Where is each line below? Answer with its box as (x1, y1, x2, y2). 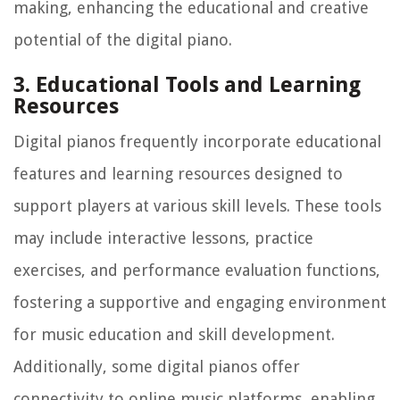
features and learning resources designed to (13, 164, 343, 184)
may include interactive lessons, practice (13, 229, 313, 248)
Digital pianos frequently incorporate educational (13, 132, 381, 152)
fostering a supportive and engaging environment (13, 293, 387, 312)
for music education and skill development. (13, 325, 335, 345)
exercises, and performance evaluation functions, (13, 261, 380, 280)
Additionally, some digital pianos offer (13, 357, 300, 377)
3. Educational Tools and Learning (13, 72, 361, 98)
